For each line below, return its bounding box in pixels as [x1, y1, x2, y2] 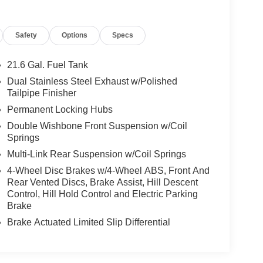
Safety [15, 31, 38, 39]
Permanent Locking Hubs [6, 104, 113, 114]
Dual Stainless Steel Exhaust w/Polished [6, 76, 177, 86]
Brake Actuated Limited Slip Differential [6, 217, 170, 227]
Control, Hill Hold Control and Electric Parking [6, 188, 198, 199]
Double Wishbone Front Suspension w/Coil [6, 120, 187, 131]
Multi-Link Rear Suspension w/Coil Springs [6, 149, 186, 159]
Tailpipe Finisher [6, 87, 76, 98]
